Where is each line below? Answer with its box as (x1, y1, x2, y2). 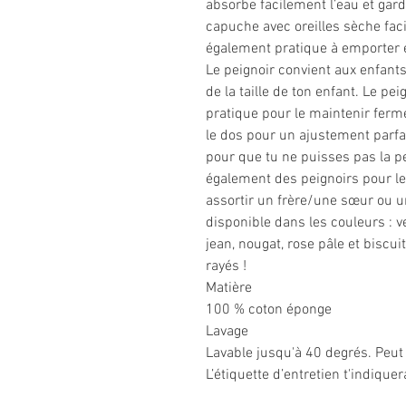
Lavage (206, 323, 248, 342)
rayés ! (206, 257, 246, 276)
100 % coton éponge (206, 301, 332, 320)
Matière (206, 279, 252, 298)
